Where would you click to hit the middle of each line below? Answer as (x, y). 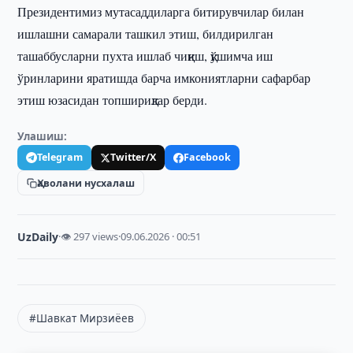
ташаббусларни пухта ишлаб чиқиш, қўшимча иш (145, 56)
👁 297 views (90, 236)
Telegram (60, 157)
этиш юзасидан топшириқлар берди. (113, 100)
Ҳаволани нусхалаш (86, 183)
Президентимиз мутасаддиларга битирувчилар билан (161, 11)
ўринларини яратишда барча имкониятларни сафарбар (164, 78)
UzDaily (38, 237)
